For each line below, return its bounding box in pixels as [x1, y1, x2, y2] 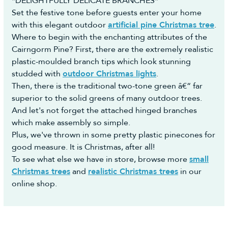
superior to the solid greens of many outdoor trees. [12, 93, 202, 104]
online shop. [12, 178, 57, 189]
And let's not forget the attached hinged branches [12, 105, 197, 116]
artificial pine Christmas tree [108, 19, 214, 31]
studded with [12, 68, 63, 79]
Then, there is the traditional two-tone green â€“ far [12, 80, 203, 92]
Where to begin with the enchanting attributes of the [12, 32, 207, 43]
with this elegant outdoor [12, 19, 108, 31]
